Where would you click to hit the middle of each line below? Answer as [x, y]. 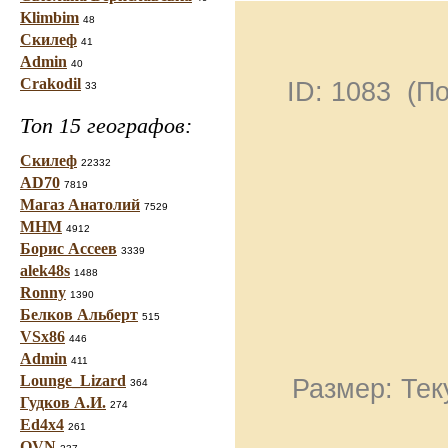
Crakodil [50, 83]
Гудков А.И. [63, 402]
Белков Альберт [79, 314]
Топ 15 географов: [106, 125]
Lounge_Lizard [73, 380]
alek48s [45, 270]
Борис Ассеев [68, 248]
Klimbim [49, 17]
